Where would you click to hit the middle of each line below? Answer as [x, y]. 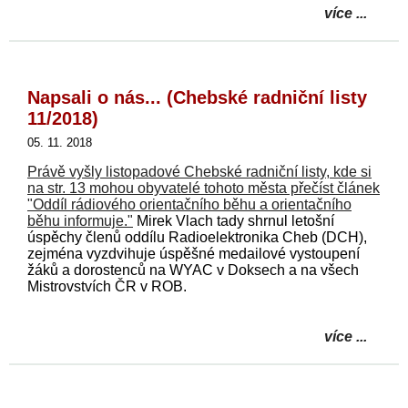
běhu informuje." [80, 220]
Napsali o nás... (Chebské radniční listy [197, 97]
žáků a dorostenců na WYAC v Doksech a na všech [193, 270]
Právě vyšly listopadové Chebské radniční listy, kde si [199, 171]
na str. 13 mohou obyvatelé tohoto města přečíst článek [204, 188]
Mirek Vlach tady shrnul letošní [234, 220]
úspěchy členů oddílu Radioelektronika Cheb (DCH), [197, 237]
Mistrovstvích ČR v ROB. [107, 286]
